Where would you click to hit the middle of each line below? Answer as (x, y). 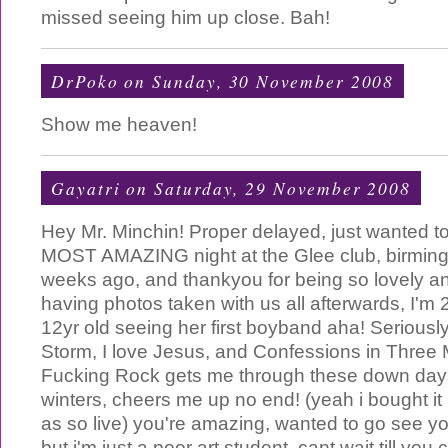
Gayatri (86, 188)
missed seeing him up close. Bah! (185, 17)
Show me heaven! (119, 124)
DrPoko (85, 81)
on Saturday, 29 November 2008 (266, 188)
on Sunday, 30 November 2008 (256, 81)
